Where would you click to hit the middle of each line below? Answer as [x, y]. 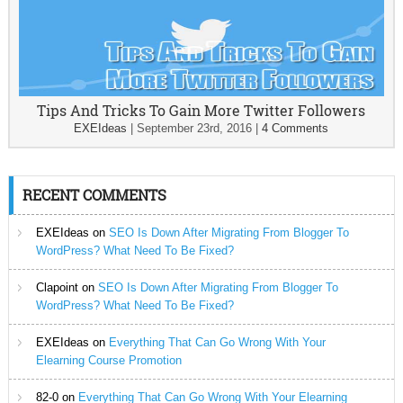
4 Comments [296, 128]
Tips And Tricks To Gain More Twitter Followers [201, 110]
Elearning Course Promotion [108, 360]
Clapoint [57, 287]
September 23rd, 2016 [195, 128]
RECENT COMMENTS [94, 195]
